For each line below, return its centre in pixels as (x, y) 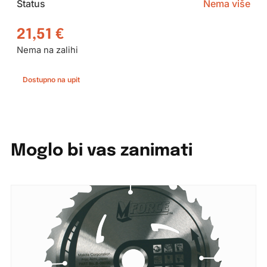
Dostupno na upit (51, 79)
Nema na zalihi (47, 50)
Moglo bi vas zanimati (101, 151)
